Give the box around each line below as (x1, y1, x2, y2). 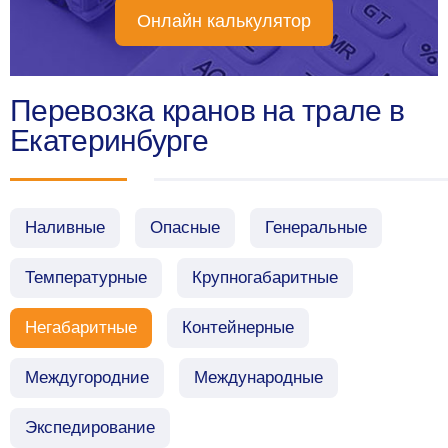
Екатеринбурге (10, 123, 208, 157)
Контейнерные (182, 317, 294, 337)
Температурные (25, 267, 147, 287)
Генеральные (265, 217, 367, 237)
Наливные (25, 217, 105, 237)
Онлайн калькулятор (137, 10, 311, 31)
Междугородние (25, 367, 149, 387)
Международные (194, 367, 323, 387)
